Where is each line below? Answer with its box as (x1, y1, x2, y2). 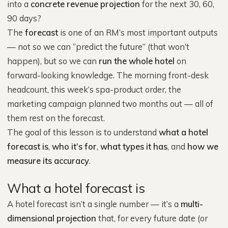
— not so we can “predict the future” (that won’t (7, 41, 189, 52)
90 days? (7, 13, 41, 23)
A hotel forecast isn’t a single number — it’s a (7, 198, 181, 209)
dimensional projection (7, 213, 96, 223)
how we (187, 141, 218, 152)
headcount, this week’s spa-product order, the (7, 84, 181, 95)
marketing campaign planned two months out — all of (7, 98, 213, 109)
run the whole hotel (99, 55, 175, 66)
